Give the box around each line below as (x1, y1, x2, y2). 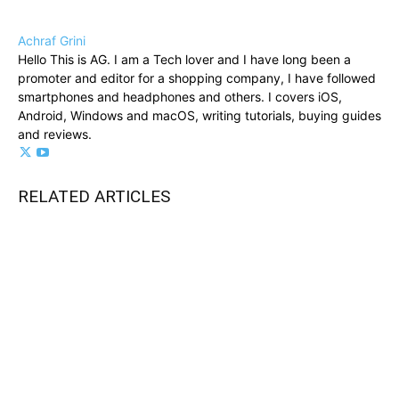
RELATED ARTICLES (18, 186, 170, 208)
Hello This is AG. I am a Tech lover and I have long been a (18, 52, 351, 68)
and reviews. (18, 126, 92, 142)
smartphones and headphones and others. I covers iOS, (18, 89, 342, 105)
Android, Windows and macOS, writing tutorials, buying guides (18, 108, 381, 124)
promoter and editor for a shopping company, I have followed (18, 70, 376, 86)
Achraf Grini (18, 33, 85, 49)
